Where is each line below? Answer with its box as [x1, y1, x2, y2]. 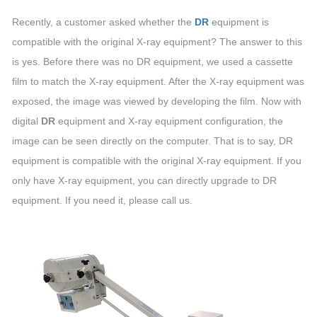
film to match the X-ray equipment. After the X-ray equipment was [12, 76, 304, 87]
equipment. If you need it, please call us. [12, 195, 192, 206]
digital [12, 115, 41, 127]
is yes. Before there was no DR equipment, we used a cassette [12, 56, 293, 67]
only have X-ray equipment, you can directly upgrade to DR [12, 175, 277, 186]
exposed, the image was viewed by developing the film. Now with [12, 96, 301, 107]
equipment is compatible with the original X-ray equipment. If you [12, 155, 301, 166]
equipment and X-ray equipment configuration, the [55, 115, 283, 127]
